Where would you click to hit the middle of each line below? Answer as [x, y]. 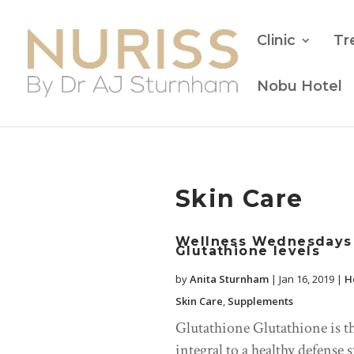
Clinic [276, 40]
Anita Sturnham [229, 279]
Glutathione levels [248, 251]
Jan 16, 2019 [307, 279]
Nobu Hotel [299, 86]
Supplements [260, 301]
